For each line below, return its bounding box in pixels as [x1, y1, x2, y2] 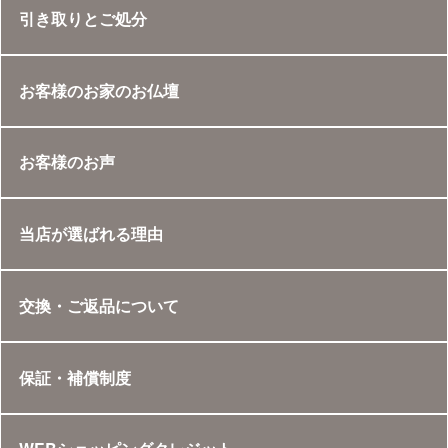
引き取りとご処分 [18, 6, 147, 30]
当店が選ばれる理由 [18, 222, 163, 246]
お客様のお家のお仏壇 [18, 78, 179, 102]
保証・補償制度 [18, 365, 131, 389]
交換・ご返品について [18, 293, 179, 317]
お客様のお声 [18, 150, 115, 174]
